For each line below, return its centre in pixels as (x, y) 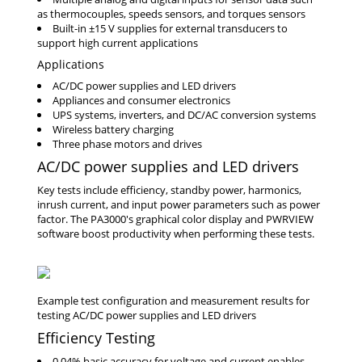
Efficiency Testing (96, 337)
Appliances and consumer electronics (141, 100)
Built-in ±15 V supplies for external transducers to (170, 28)
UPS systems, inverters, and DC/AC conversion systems (184, 115)
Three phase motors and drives (127, 144)
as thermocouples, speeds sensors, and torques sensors (171, 14)
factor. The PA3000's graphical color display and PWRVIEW (175, 219)
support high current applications (118, 43)
